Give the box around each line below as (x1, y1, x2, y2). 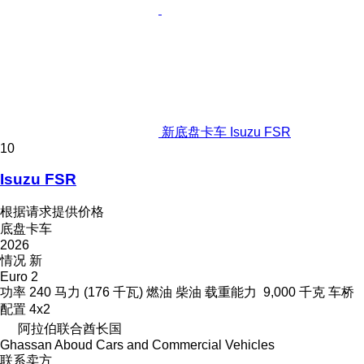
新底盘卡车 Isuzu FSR (162, 124, 291, 139)
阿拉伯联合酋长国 (18, 322, 122, 336)
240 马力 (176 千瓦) (29, 285, 143, 300)
